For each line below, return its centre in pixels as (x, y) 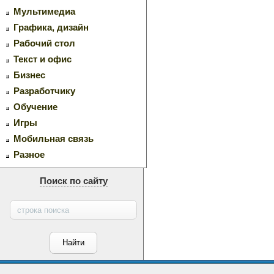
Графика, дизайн (51, 28)
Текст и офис (43, 59)
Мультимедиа (44, 12)
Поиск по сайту (73, 181)
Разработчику (44, 91)
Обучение (35, 107)
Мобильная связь (54, 139)
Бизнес (29, 75)
